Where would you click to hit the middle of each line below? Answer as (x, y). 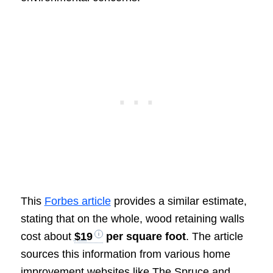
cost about (47, 237)
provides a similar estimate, (179, 201)
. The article (214, 237)
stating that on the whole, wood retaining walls (132, 219)
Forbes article (77, 201)
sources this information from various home (125, 254)
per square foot (144, 237)
